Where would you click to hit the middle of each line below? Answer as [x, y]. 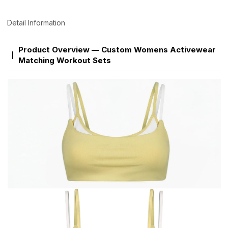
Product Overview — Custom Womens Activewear [117, 50]
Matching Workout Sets [64, 61]
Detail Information [36, 23]
